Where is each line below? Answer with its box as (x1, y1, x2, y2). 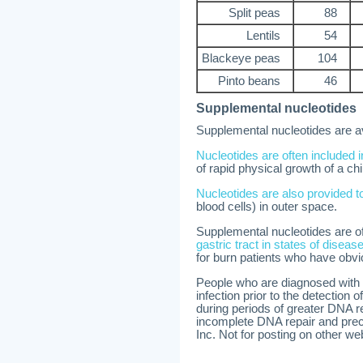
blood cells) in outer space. (196, 200, 337, 213)
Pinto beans (218, 75, 280, 88)
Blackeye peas (202, 52, 280, 65)
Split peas (228, 6, 280, 19)
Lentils (246, 29, 280, 42)
